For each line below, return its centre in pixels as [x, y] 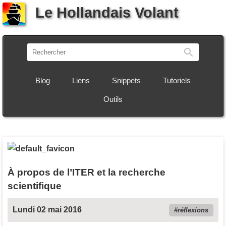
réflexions [193, 210]
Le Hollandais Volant [107, 12]
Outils [113, 99]
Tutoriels [177, 80]
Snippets [126, 80]
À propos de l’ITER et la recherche [87, 172]
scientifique [35, 186]
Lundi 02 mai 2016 [47, 209]
